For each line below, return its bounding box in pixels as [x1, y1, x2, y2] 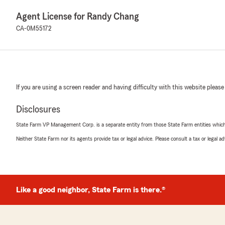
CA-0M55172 [16, 25, 51, 32]
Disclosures [16, 104, 60, 115]
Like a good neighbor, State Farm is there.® [16, 186, 165, 194]
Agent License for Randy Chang [16, 12, 139, 22]
